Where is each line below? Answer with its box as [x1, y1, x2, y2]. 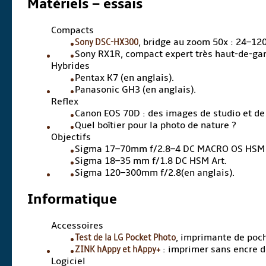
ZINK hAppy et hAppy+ [75, 243, 161, 256]
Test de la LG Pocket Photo [75, 232, 176, 244]
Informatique [27, 191, 118, 208]
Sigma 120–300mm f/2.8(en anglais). [75, 167, 235, 179]
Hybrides [51, 60, 90, 72]
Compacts [51, 24, 94, 37]
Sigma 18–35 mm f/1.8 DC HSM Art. [75, 155, 227, 167]
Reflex [51, 96, 79, 108]
